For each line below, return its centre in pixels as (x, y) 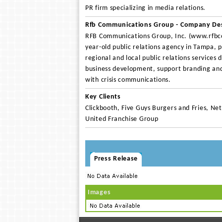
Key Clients (103, 97)
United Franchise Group (122, 119)
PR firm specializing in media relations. (146, 8)
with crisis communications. (128, 80)
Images (99, 193)
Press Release (116, 159)
